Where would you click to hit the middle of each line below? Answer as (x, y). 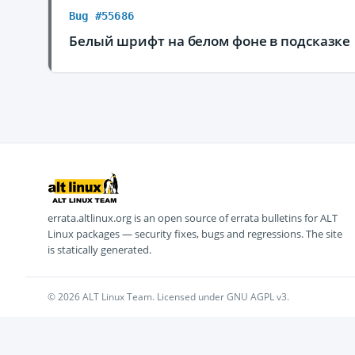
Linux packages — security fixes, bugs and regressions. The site (195, 234)
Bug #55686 (101, 16)
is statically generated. (99, 250)
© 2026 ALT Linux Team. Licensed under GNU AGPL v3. (168, 297)
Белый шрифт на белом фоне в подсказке (210, 41)
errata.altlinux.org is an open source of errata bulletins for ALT (193, 218)
